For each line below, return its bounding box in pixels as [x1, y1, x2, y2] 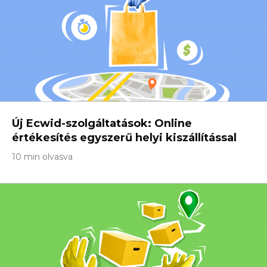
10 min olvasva [12, 151, 73, 162]
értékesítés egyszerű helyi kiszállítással [12, 131, 237, 144]
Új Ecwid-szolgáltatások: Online [12, 117, 192, 130]
